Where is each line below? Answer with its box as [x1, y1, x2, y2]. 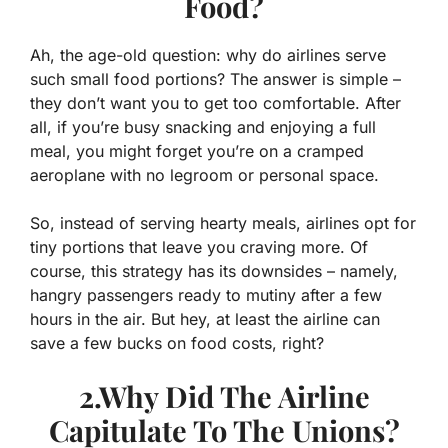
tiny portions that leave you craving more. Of [30, 237, 368, 258]
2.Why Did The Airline [78, 377, 370, 416]
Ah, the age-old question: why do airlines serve [30, 45, 386, 66]
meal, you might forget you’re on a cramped [30, 141, 364, 162]
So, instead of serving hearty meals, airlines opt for [30, 213, 416, 234]
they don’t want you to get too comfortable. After [30, 93, 401, 114]
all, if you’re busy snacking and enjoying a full [30, 117, 376, 138]
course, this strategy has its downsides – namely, [30, 261, 398, 282]
